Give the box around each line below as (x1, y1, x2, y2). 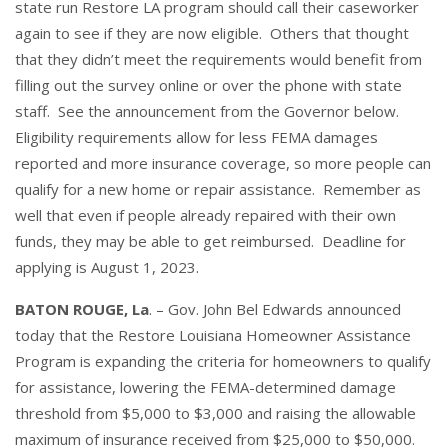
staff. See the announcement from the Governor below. (15, 100, 403, 121)
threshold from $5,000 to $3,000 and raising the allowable (15, 402, 416, 423)
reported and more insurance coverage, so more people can (15, 152, 431, 173)
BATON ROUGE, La (15, 298, 149, 319)
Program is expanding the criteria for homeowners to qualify (15, 350, 431, 371)
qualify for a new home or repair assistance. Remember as (15, 178, 421, 199)
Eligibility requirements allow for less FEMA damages (15, 126, 378, 147)
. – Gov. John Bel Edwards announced (149, 298, 401, 319)
